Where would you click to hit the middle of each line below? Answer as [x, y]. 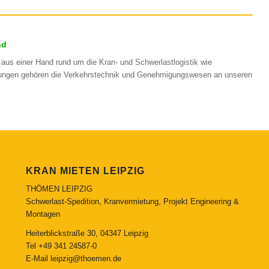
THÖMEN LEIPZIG [59, 189]
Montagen [43, 214]
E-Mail [38, 259]
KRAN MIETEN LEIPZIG [85, 171]
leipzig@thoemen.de [86, 259]
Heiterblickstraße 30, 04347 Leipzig [87, 234]
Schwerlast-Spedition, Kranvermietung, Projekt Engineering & [132, 201]
